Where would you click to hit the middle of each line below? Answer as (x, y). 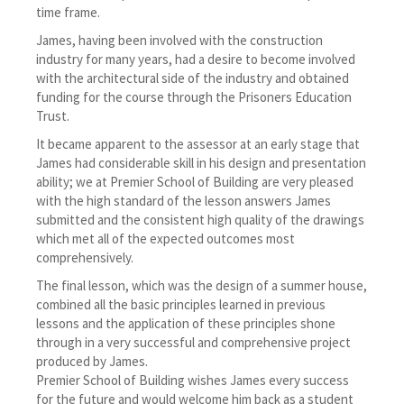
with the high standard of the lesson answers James (184, 201)
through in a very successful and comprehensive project (193, 342)
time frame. (68, 12)
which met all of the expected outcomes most (165, 239)
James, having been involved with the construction (179, 40)
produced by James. (92, 361)
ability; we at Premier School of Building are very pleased (195, 182)
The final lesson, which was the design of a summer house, (202, 285)
